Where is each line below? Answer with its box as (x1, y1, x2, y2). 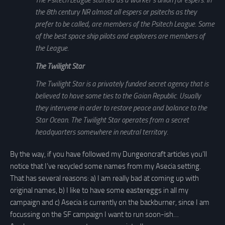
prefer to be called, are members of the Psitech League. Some (35, 20, 214, 29)
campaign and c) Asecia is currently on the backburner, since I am (10, 197, 209, 207)
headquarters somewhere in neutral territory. (35, 127, 168, 137)
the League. (35, 44, 69, 53)
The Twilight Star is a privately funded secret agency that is (35, 79, 208, 88)
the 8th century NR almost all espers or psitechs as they (35, 8, 197, 17)
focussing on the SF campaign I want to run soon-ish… (10, 209, 179, 219)
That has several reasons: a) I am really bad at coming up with (10, 173, 199, 183)
